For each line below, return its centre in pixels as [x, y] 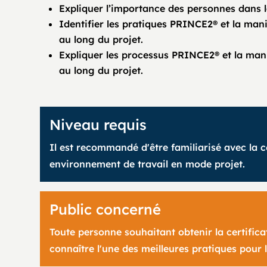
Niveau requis [98, 125]
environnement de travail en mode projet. [148, 164]
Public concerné [105, 209]
